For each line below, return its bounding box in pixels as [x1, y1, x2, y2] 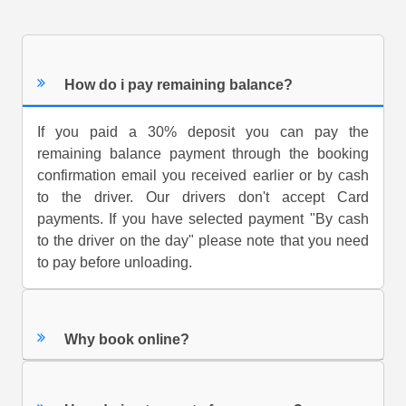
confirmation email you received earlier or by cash [37, 168, 369, 184]
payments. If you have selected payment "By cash [37, 211, 369, 227]
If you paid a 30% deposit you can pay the [37, 124, 369, 140]
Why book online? [64, 331, 190, 347]
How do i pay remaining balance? [64, 76, 294, 92]
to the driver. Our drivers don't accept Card [37, 189, 369, 206]
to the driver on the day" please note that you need [37, 233, 369, 249]
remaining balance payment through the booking [37, 146, 369, 162]
